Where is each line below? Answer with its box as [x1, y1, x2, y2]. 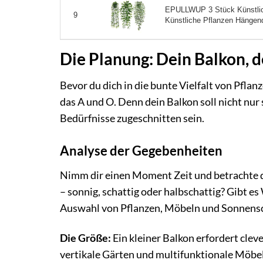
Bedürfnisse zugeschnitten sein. [60, 112, 204, 125]
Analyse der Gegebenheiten [60, 143, 222, 159]
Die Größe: [60, 231, 111, 244]
